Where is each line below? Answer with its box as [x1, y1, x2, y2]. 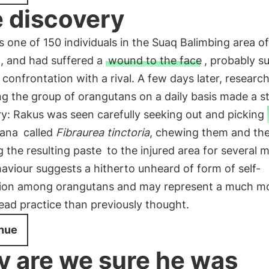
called [20, 126, 56, 139]
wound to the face [107, 54, 202, 67]
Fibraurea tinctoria [55, 126, 150, 139]
